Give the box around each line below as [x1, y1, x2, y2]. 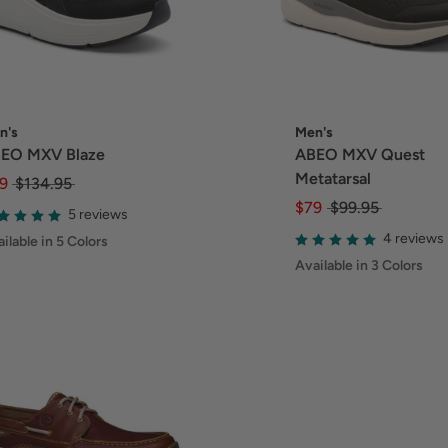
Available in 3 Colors [295, 256, 424, 274]
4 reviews [383, 230, 445, 248]
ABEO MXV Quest [295, 144, 426, 164]
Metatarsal [295, 168, 372, 188]
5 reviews [68, 206, 128, 224]
